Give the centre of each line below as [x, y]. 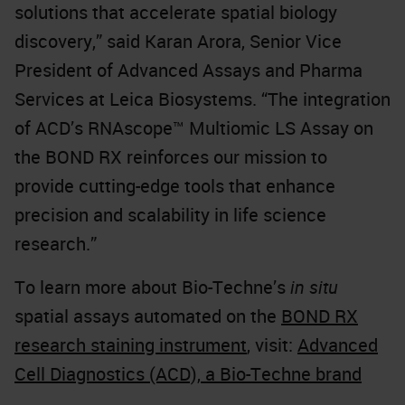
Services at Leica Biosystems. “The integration [202, 99]
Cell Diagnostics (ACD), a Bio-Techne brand [188, 374]
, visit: [272, 345]
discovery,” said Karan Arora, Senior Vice [178, 41]
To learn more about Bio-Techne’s [152, 287]
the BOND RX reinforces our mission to [171, 157]
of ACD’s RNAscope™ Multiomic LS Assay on [194, 128]
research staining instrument [131, 345]
